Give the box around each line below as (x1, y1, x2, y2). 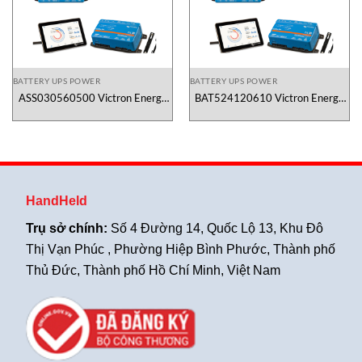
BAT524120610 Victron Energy (195, 90, 344, 104)
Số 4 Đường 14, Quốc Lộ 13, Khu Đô (111, 221, 324, 235)
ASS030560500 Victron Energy (18, 90, 167, 104)
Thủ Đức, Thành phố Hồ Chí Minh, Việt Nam (26, 263, 281, 277)
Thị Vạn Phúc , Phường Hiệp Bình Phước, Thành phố (26, 242, 336, 256)
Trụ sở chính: (26, 221, 112, 235)
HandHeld (26, 193, 88, 208)
